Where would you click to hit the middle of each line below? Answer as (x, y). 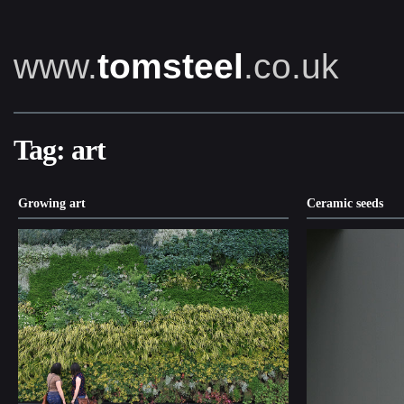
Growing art (52, 203)
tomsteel (170, 66)
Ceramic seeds (345, 203)
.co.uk (291, 66)
